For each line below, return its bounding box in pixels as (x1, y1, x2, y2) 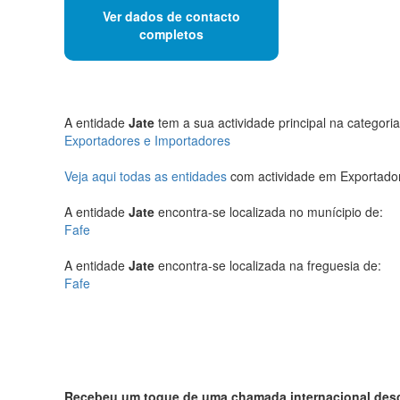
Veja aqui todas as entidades (64, 166, 227, 185)
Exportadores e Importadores (64, 130, 230, 149)
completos (139, 25, 204, 44)
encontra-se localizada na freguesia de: (154, 255, 381, 274)
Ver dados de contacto (103, 7, 240, 26)
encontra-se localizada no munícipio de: (154, 202, 383, 221)
